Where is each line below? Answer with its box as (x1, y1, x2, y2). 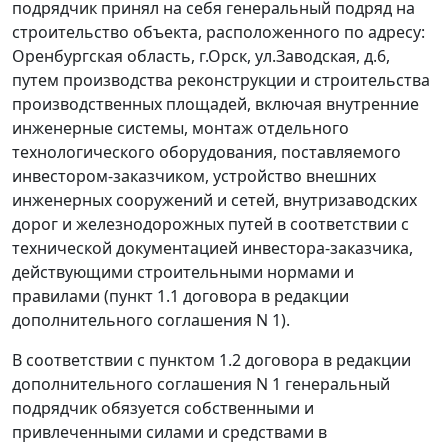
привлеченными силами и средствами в (12, 421, 327, 444)
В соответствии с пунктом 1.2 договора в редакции (12, 349, 411, 372)
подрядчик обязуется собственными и (12, 397, 314, 420)
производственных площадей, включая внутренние (12, 93, 419, 116)
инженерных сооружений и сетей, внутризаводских (12, 189, 417, 212)
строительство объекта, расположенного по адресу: (12, 21, 425, 44)
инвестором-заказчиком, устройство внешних (12, 165, 376, 188)
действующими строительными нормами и (12, 261, 354, 284)
